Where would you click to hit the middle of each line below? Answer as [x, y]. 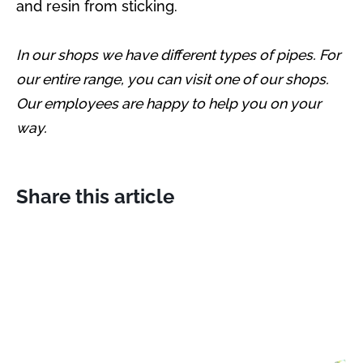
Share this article [95, 196]
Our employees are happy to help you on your [168, 103]
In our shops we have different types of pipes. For [178, 54]
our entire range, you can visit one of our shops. [172, 79]
